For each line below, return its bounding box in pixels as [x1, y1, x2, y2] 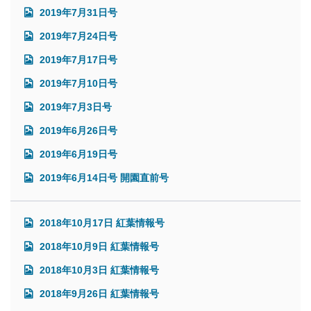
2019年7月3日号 [37, 101, 112, 112]
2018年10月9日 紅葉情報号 [37, 240, 159, 252]
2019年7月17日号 [37, 53, 117, 65]
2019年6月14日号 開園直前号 [37, 171, 169, 183]
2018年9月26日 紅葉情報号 [37, 287, 159, 299]
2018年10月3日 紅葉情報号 [37, 264, 159, 276]
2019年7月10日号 [37, 77, 117, 89]
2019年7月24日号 [37, 30, 117, 42]
